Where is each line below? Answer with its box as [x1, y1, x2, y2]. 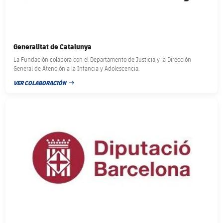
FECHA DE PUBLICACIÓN [13, 83, 76, 91]
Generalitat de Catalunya [13, 42, 92, 52]
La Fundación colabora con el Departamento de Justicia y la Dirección [13, 56, 192, 63]
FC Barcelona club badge [5, 99, 80, 108]
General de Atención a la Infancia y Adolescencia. [13, 65, 140, 72]
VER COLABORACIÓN [13, 78, 67, 87]
